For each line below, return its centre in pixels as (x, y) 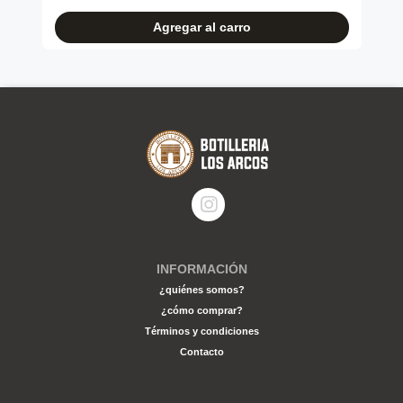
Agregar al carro (201, 27)
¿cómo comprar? (201, 311)
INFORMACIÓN (201, 269)
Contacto (201, 352)
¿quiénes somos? (201, 290)
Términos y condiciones (201, 331)
